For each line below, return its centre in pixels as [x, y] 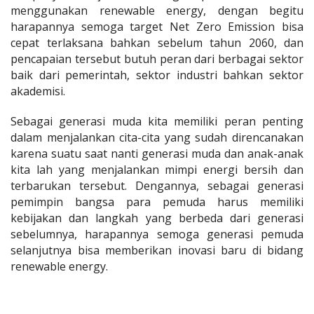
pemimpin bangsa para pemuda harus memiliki [157, 202]
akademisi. [38, 91]
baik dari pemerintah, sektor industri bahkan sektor [157, 75]
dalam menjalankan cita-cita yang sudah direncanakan [157, 137]
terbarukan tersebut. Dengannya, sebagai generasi [157, 185]
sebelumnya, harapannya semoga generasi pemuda [157, 234]
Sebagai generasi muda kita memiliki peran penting [157, 121]
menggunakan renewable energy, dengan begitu [157, 10]
